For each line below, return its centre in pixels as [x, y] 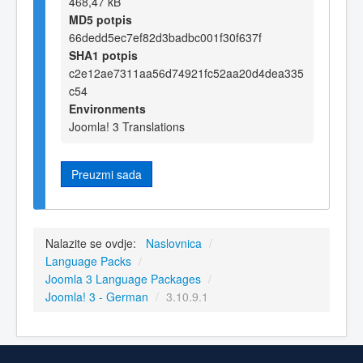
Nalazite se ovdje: [94, 243]
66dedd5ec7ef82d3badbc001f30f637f [165, 37]
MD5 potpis [100, 19]
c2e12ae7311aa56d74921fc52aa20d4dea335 [186, 73]
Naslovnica [174, 243]
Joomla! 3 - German [97, 297]
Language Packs [88, 261]
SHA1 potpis [103, 55]
